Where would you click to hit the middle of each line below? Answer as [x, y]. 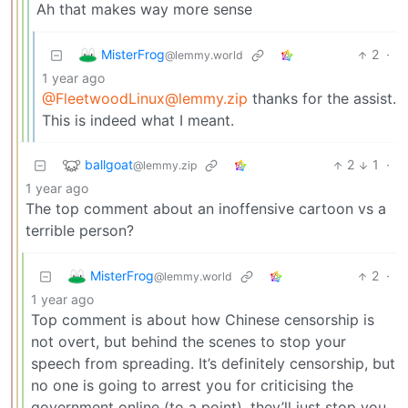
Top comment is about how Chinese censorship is [203, 320]
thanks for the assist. [322, 99]
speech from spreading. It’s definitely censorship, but [213, 364]
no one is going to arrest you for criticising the [192, 386]
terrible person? [80, 231]
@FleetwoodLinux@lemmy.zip [145, 99]
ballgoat [109, 164]
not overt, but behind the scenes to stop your [189, 342]
